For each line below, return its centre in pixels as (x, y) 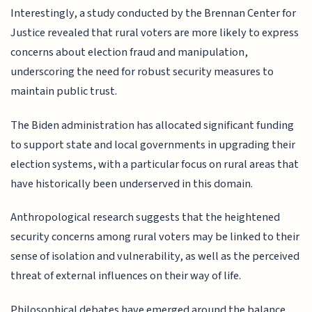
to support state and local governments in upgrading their (153, 145)
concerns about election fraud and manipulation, (130, 53)
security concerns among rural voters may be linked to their (155, 237)
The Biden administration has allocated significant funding (153, 125)
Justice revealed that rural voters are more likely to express (155, 33)
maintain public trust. (64, 92)
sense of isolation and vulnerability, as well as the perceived (155, 257)
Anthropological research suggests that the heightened (146, 218)
